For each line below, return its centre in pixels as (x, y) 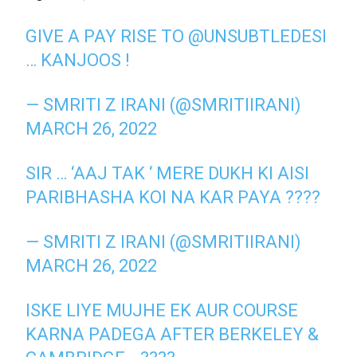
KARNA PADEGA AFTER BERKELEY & (173, 334)
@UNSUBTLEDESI (258, 36)
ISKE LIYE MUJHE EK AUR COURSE (162, 310)
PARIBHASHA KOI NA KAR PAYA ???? (173, 197)
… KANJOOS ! (78, 60)
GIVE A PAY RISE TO (107, 36)
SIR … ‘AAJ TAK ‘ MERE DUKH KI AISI (168, 173)
